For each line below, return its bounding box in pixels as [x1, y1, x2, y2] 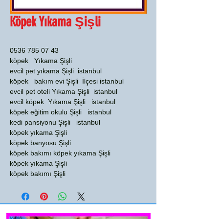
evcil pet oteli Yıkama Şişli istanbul [10, 88, 117, 95]
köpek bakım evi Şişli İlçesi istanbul [10, 77, 124, 85]
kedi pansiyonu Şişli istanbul [10, 118, 100, 126]
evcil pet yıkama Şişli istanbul [10, 67, 102, 75]
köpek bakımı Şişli [10, 170, 66, 177]
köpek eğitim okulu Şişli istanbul [10, 108, 111, 116]
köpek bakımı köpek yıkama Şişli [10, 149, 110, 157]
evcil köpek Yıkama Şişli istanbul [10, 98, 115, 106]
